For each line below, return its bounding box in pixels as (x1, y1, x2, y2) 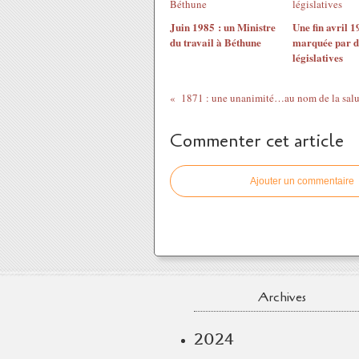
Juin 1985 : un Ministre (170, 19, 276, 34)
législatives (292, 50, 343, 65)
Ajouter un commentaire (250, 175, 354, 187)
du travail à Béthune (170, 34, 261, 50)
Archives (258, 288, 306, 306)
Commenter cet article (170, 129, 344, 153)
